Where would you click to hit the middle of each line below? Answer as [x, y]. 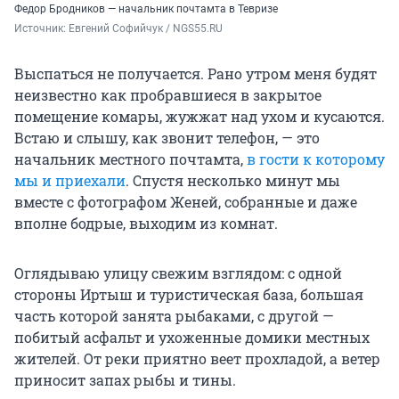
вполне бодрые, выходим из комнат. [146, 224]
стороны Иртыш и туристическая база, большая [189, 295]
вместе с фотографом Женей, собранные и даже [186, 202]
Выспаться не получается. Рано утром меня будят [195, 74]
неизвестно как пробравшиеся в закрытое [168, 95]
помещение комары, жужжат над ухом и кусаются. [199, 117]
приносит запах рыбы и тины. [125, 380]
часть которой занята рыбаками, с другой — [174, 316]
